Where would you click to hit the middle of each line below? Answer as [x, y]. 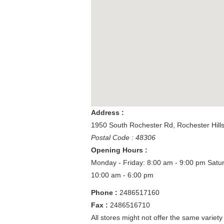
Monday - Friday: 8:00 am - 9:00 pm [149, 162]
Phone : [105, 192]
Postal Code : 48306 [123, 137]
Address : [107, 112]
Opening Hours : [119, 150]
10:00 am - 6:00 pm [122, 175]
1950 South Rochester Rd [132, 125]
